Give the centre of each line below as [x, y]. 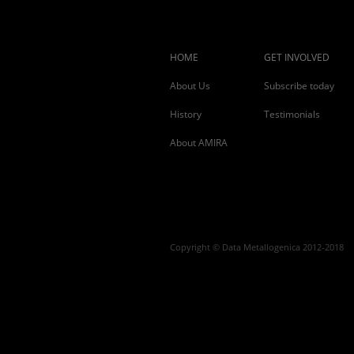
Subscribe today [299, 86]
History [186, 114]
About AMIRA [199, 143]
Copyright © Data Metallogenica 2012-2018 [257, 247]
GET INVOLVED [297, 57]
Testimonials [292, 114]
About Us [190, 86]
